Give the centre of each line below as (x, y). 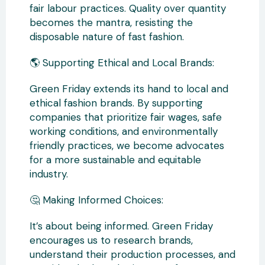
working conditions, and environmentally (124, 131)
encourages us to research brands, (111, 240)
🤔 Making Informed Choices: (96, 200)
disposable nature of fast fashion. (107, 37)
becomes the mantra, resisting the (111, 22)
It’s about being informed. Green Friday (121, 226)
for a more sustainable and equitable (115, 160)
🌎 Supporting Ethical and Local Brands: (122, 63)
